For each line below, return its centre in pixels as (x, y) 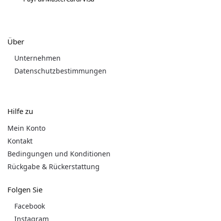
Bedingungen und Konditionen (59, 153)
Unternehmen (37, 58)
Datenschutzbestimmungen (60, 71)
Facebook (30, 206)
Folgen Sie (25, 189)
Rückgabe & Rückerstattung (54, 166)
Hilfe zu (20, 111)
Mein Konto (26, 128)
